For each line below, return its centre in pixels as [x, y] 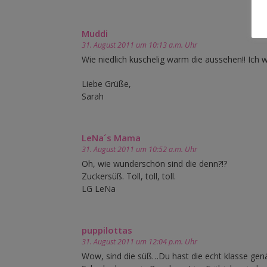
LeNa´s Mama [111, 138]
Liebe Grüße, [106, 84]
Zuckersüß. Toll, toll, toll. [129, 176]
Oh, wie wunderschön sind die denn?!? [154, 164]
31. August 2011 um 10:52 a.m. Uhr [139, 150]
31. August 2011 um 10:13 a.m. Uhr [139, 45]
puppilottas [107, 230]
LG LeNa [99, 189]
